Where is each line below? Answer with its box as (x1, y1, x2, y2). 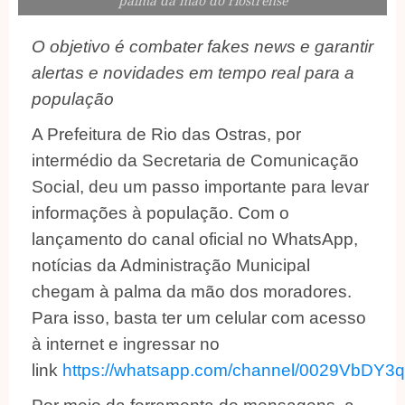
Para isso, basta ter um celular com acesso (32, 308, 366, 328)
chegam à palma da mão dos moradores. (32, 282, 352, 302)
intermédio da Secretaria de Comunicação (32, 151, 359, 171)
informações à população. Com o (32, 203, 289, 223)
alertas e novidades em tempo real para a (32, 63, 354, 83)
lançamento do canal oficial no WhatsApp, (32, 230, 358, 250)
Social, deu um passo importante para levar (32, 177, 369, 197)
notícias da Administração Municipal (32, 256, 310, 276)
